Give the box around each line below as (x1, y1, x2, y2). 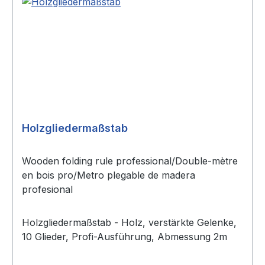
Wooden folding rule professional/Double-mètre (22, 155, 238, 167)
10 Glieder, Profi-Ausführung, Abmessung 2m (22, 231, 227, 243)
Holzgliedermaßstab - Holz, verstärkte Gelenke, (22, 216, 237, 229)
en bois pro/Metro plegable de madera (22, 169, 195, 182)
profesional (22, 183, 73, 196)
